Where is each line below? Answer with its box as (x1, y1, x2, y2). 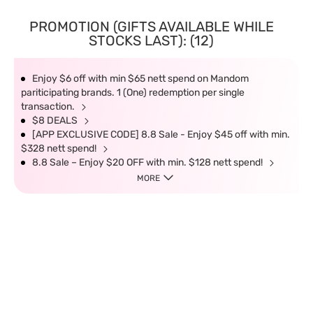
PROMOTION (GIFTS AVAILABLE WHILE (29, 18, 274, 35)
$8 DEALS (32, 115, 80, 126)
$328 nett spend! (21, 143, 99, 154)
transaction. (21, 101, 77, 112)
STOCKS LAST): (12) (89, 32, 214, 49)
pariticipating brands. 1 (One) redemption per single (21, 87, 245, 99)
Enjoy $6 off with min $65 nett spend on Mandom (32, 73, 249, 85)
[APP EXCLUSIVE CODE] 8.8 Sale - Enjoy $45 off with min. (32, 129, 290, 140)
